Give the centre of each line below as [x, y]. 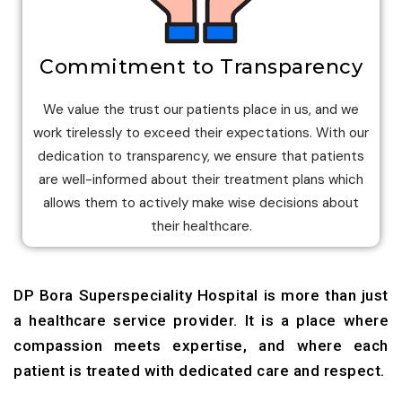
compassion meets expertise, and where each [201, 346]
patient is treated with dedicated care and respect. [199, 371]
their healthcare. [201, 227]
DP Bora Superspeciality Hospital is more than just [201, 296]
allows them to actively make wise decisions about [201, 203]
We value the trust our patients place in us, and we [201, 110]
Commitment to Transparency [201, 67]
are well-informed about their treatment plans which [201, 180]
